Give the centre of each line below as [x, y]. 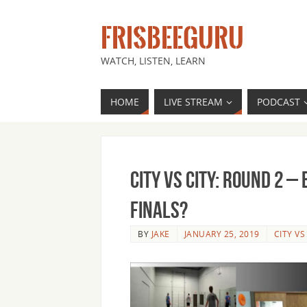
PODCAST [279, 102]
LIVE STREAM [193, 102]
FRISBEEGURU [172, 38]
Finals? [159, 210]
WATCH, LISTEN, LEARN [153, 61]
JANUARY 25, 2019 [222, 234]
